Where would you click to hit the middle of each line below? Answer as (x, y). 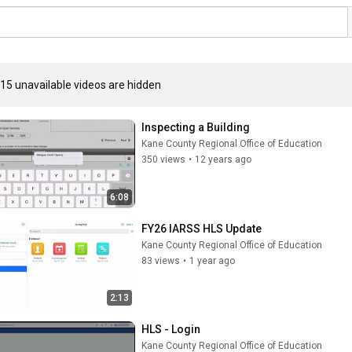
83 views (161, 260)
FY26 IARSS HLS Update (202, 228)
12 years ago (223, 159)
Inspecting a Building (196, 127)
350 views (163, 159)
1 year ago (212, 260)
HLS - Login (171, 329)
